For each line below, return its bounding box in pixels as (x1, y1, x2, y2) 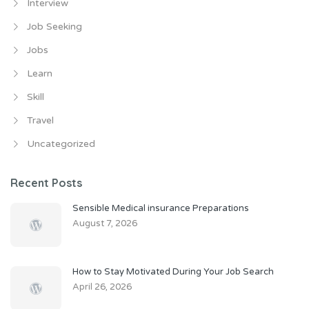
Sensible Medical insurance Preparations (72, 203, 249, 215)
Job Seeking (27, 21, 82, 33)
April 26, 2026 (72, 281, 132, 293)
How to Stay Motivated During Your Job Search (72, 266, 274, 278)
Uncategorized (27, 138, 95, 150)
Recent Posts (10, 176, 82, 190)
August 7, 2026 (72, 218, 137, 230)
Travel (27, 114, 54, 127)
